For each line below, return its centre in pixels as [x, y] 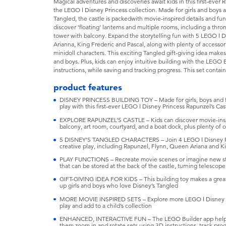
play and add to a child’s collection [105, 206]
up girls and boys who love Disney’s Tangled [119, 186]
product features [88, 87]
